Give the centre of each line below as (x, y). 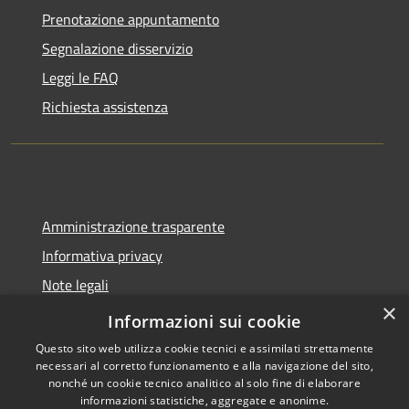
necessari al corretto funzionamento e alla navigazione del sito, (204, 366)
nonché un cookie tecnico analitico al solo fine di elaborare (204, 383)
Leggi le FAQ (80, 77)
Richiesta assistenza (105, 106)
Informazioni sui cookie (204, 321)
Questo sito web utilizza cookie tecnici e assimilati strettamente (204, 348)
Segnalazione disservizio (117, 48)
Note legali (75, 284)
